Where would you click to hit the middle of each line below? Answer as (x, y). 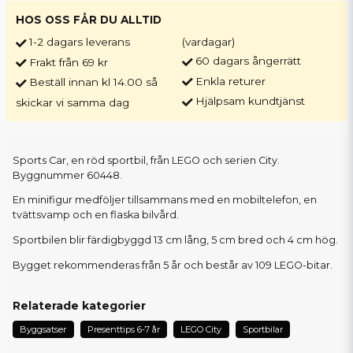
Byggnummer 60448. (67, 175)
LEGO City (201, 329)
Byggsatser (43, 329)
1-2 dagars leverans (80, 42)
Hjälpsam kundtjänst (251, 101)
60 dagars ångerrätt (249, 61)
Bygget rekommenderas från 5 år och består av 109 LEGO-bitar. (173, 265)
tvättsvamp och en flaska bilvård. (96, 215)
